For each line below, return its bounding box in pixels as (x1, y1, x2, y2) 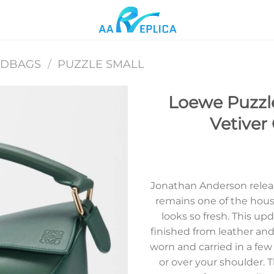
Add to (88, 122, 117, 133)
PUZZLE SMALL (57, 57, 145, 71)
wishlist (86, 133, 119, 144)
